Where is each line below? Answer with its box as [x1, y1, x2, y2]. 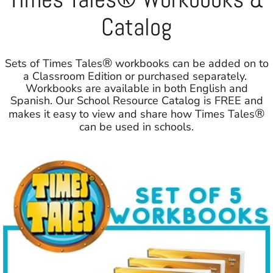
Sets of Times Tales [4, 56, 102, 71]
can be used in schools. [79, 119, 194, 135]
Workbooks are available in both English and [25, 81, 248, 96]
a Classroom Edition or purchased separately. [23, 69, 250, 84]
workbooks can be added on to [112, 56, 269, 71]
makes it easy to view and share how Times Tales [9, 107, 255, 122]
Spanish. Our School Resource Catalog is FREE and [10, 93, 263, 108]
